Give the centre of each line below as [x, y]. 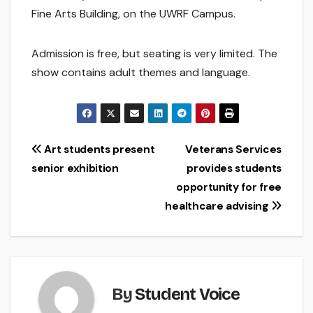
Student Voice [187, 294]
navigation [83, 182]
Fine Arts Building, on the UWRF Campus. [133, 14]
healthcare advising [218, 206]
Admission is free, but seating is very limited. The [154, 54]
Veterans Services [233, 150]
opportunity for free [229, 188]
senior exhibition [75, 169]
